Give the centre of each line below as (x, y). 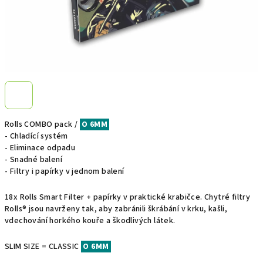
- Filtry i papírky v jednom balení (65, 171)
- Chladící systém (36, 136)
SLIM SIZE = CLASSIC (43, 247)
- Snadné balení (33, 160)
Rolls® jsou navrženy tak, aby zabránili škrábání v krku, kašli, (116, 209)
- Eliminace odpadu (41, 148)
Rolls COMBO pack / (42, 124)
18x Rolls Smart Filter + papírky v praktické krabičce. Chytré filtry (128, 197)
